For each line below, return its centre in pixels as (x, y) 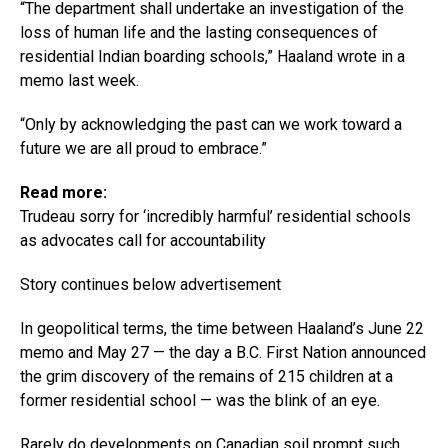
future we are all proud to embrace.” (143, 148)
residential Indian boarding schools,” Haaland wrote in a (212, 56)
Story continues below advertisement (150, 284)
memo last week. (79, 80)
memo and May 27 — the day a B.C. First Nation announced (223, 352)
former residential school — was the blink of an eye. (200, 400)
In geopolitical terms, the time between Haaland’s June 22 (222, 328)
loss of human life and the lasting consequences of (199, 32)
